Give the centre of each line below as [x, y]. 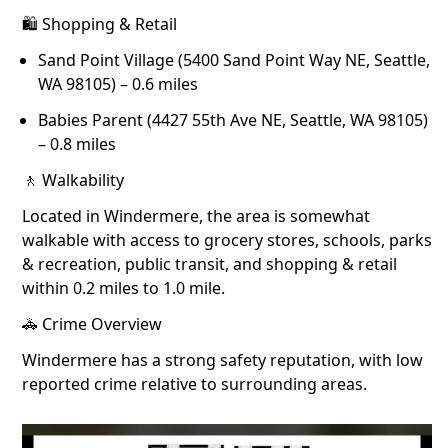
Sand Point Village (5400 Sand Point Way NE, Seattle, [234, 60]
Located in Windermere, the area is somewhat [196, 216]
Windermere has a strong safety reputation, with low [222, 360]
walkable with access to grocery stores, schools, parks [227, 240]
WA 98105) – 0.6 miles [118, 84]
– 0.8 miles [77, 144]
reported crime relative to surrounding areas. [194, 384]
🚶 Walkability [73, 180]
